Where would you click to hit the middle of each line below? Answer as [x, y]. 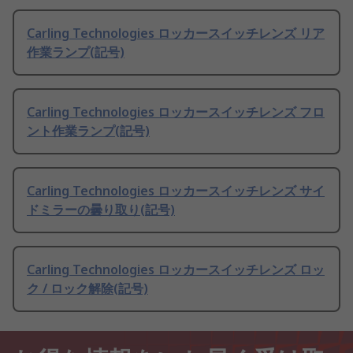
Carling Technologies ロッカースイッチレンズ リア [176, 33]
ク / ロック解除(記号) [87, 289]
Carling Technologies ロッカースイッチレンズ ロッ [176, 270]
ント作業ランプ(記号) [88, 131]
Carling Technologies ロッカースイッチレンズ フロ [176, 112]
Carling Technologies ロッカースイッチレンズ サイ [176, 191]
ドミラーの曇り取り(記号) [101, 210]
